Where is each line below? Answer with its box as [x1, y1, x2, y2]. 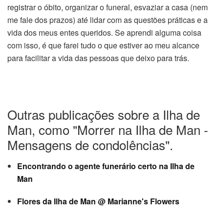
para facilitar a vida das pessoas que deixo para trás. [7, 52, 189, 64]
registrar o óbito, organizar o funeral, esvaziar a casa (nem [7, 1, 208, 13]
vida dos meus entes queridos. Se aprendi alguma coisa [7, 27, 201, 38]
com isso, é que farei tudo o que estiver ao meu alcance [7, 40, 199, 51]
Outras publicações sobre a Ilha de [7, 105, 200, 123]
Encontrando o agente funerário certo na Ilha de [17, 160, 195, 172]
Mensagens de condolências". [7, 135, 173, 153]
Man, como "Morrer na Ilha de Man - [7, 120, 208, 138]
